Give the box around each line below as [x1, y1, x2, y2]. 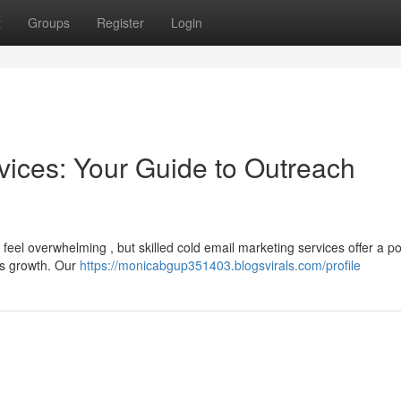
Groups [28, 13, 70, 31]
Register [97, 13, 144, 31]
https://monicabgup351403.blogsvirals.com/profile [80, 256, 361, 274]
